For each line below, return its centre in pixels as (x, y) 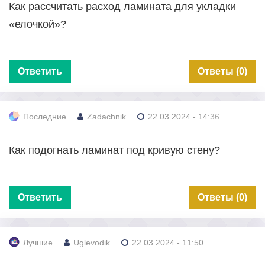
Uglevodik (92, 243)
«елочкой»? (38, 24)
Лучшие (38, 243)
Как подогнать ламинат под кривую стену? (114, 150)
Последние (45, 117)
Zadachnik (106, 117)
